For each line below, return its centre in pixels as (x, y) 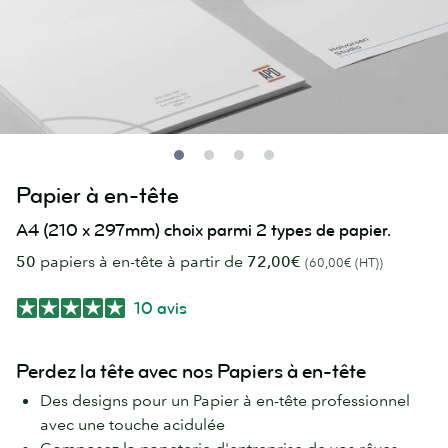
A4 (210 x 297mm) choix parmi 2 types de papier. (203, 230)
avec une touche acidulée (132, 424)
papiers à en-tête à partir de (141, 261)
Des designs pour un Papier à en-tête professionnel (225, 400)
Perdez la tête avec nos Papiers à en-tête (191, 372)
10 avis (160, 308)
